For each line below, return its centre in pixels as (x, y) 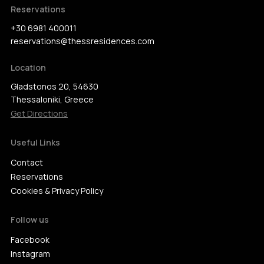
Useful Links (35, 142)
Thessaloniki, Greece (52, 99)
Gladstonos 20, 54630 (55, 86)
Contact (27, 162)
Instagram (30, 254)
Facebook (30, 240)
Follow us (30, 220)
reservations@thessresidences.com (82, 41)
